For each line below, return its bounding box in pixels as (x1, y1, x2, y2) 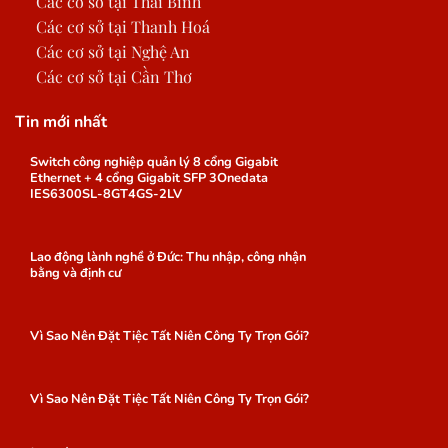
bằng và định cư (29, 264, 121, 283)
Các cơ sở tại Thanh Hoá (35, 16, 210, 38)
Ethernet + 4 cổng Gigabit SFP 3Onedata (29, 169, 268, 188)
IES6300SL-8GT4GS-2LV (29, 185, 182, 204)
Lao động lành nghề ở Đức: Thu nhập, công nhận (29, 248, 306, 267)
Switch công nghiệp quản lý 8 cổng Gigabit (29, 153, 278, 172)
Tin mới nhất (15, 110, 107, 133)
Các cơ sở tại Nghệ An (35, 41, 190, 63)
